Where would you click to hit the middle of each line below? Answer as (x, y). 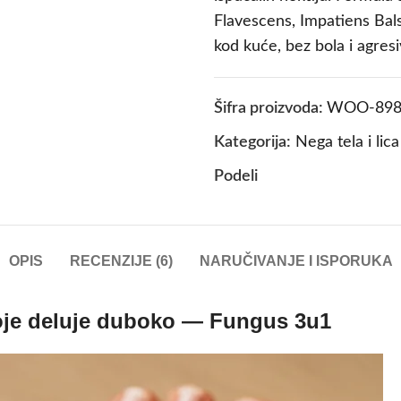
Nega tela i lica (347, 143)
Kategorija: (252, 143)
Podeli (236, 177)
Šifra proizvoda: (270, 109)
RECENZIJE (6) (121, 261)
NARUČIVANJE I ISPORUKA (296, 261)
